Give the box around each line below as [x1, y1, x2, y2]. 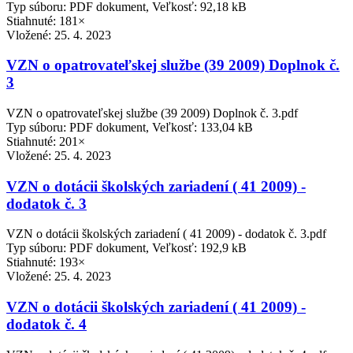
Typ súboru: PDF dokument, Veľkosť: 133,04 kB [6, 121, 253, 135]
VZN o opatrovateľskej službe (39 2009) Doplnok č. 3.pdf [6, 106, 298, 121]
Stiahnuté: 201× [6, 135, 85, 149]
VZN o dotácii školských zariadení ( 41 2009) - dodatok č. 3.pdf [6, 227, 326, 241]
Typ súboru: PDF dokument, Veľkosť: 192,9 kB [6, 241, 247, 255]
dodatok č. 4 [6, 316, 87, 333]
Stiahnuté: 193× [6, 255, 85, 269]
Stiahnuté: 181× [6, 13, 85, 28]
